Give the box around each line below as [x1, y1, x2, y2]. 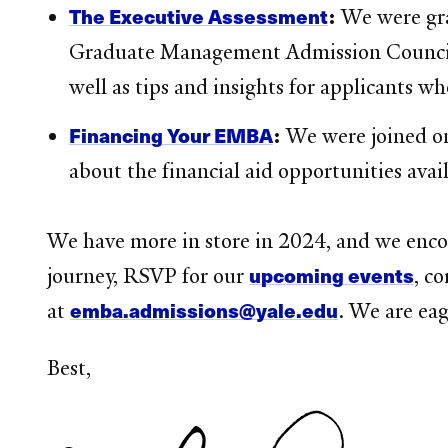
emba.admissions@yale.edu [70, 295, 339, 324]
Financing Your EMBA [68, 120, 273, 149]
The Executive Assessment [68, 2, 328, 31]
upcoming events [249, 260, 415, 289]
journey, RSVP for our [47, 262, 250, 289]
